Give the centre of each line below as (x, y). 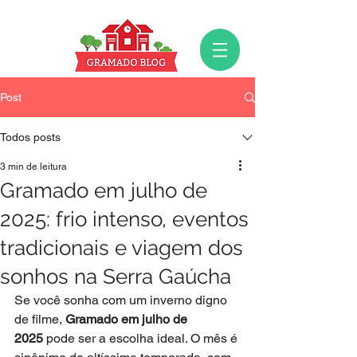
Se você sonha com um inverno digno (122, 300)
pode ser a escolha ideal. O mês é (142, 338)
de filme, (40, 319)
